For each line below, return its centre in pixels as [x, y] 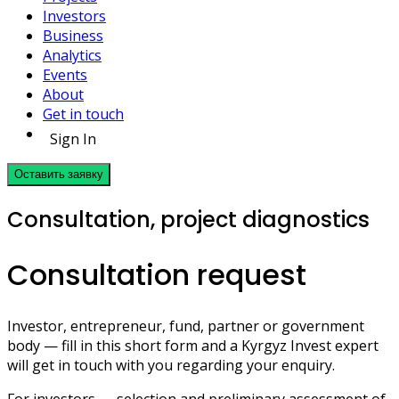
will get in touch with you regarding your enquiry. [171, 365]
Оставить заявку [59, 174]
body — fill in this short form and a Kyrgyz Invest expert [193, 345]
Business [73, 36]
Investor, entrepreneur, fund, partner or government [186, 326]
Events [65, 75]
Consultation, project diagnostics [188, 219]
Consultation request [157, 275]
